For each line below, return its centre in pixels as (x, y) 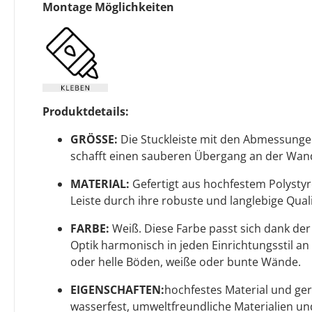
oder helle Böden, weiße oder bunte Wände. (186, 262)
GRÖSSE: (94, 139)
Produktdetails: (86, 111)
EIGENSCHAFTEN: (117, 289)
